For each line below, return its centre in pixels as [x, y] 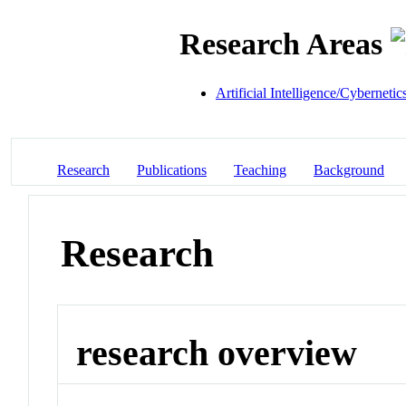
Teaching [260, 169]
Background [349, 169]
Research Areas [285, 44]
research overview [217, 353]
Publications [172, 169]
